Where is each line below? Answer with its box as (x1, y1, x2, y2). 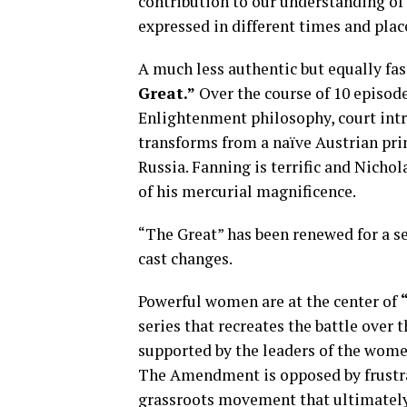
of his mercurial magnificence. (138, 181, 356, 202)
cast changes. (138, 248, 233, 269)
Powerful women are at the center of (138, 291, 401, 312)
